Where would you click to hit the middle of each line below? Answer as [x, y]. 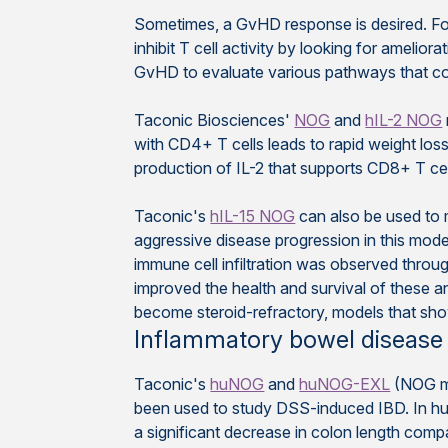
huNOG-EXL [345, 384]
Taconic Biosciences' [214, 120]
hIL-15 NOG [253, 216]
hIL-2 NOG [404, 120]
